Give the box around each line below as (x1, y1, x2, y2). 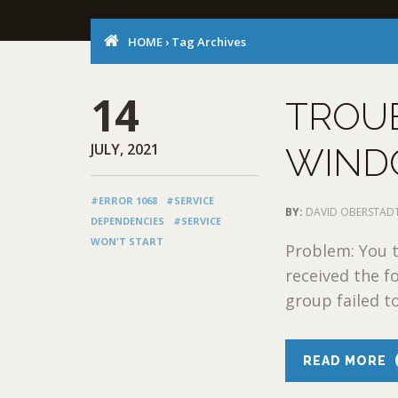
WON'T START (91, 234, 163, 248)
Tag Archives (169, 33, 246, 50)
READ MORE (303, 353, 387, 368)
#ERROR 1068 (91, 193, 157, 207)
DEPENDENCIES (91, 213, 164, 227)
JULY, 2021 (91, 139, 159, 159)
